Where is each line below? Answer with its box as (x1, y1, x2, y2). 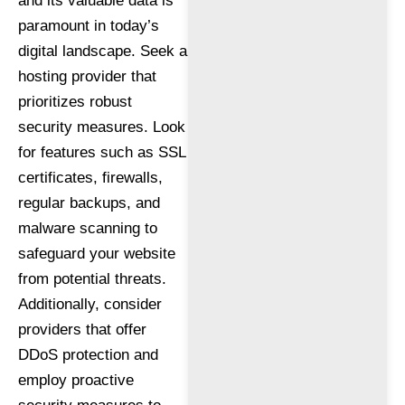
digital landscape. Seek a (18, 42, 187, 60)
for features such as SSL (18, 143, 185, 161)
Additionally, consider (18, 295, 162, 313)
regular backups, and (18, 193, 160, 212)
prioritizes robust (18, 92, 132, 110)
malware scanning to (18, 219, 157, 237)
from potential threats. (18, 269, 166, 287)
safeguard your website (18, 244, 175, 262)
